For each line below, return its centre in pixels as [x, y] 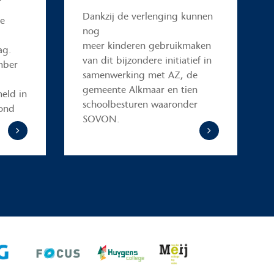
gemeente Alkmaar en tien [140, 89]
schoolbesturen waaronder [140, 104]
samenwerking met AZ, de [140, 75]
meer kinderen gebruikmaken [146, 45]
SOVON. [101, 119]
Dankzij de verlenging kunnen [147, 16]
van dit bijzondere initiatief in [147, 60]
